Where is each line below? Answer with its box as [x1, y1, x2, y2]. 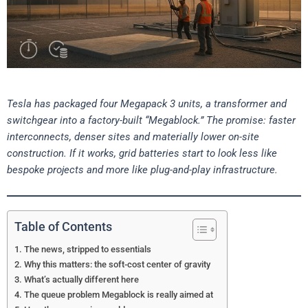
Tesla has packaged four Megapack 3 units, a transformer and [7, 97, 287, 110]
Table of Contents [14, 219, 112, 234]
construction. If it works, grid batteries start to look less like [7, 146, 277, 159]
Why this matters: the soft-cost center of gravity [23, 259, 210, 270]
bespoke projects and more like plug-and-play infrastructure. [7, 163, 278, 176]
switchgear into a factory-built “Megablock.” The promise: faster [7, 113, 296, 126]
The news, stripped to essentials [23, 244, 151, 255]
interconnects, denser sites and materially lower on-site [7, 130, 259, 143]
